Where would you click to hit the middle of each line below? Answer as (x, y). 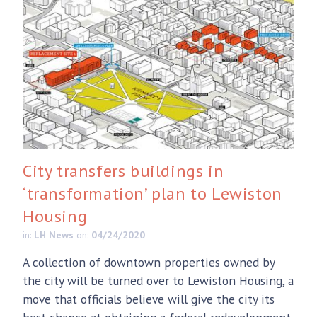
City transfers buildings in (123, 171)
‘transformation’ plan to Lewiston (152, 193)
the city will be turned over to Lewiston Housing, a (158, 280)
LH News (54, 235)
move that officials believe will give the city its (149, 299)
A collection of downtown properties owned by (149, 262)
